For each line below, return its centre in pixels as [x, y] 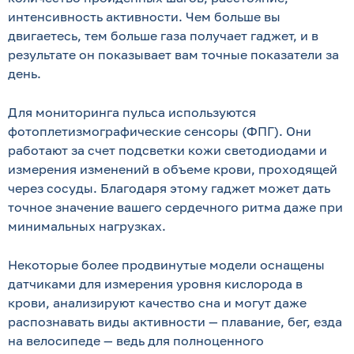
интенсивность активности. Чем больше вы [144, 17]
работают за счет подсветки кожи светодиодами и [168, 150]
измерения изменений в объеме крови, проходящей [173, 169]
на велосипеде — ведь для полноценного [136, 341]
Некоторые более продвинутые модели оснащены [166, 265]
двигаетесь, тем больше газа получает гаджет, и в [163, 36]
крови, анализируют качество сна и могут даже [157, 303]
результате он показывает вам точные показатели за [173, 55]
